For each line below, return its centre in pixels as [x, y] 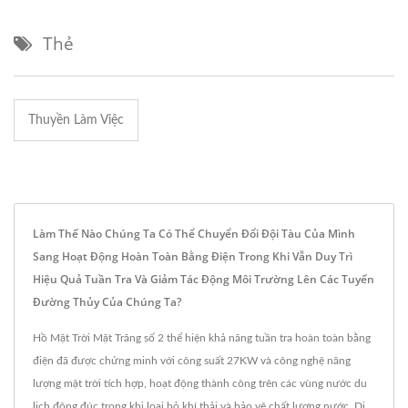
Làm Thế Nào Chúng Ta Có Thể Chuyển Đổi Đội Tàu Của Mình [194, 233]
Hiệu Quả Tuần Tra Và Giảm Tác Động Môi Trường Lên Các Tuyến [204, 279]
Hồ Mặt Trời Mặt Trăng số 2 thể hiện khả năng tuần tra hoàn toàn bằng [202, 337]
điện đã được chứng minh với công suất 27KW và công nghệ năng [192, 360]
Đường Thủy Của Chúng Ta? [107, 301]
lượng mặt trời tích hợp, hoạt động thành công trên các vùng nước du [200, 383]
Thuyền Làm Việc [76, 120]
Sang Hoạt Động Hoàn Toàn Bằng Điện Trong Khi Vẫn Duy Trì [193, 256]
